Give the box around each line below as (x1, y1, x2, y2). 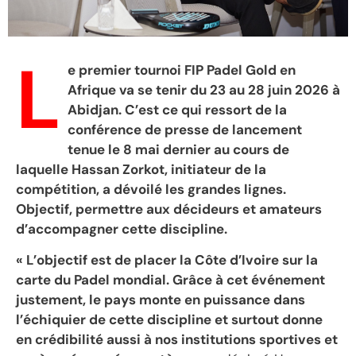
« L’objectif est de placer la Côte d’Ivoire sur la (16, 250, 318, 269)
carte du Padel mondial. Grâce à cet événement (16, 270, 325, 288)
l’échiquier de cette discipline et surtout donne (16, 310, 323, 328)
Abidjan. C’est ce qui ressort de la (68, 100, 287, 118)
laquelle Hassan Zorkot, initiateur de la (16, 160, 266, 178)
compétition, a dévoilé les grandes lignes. (16, 180, 286, 198)
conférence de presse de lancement (68, 120, 302, 138)
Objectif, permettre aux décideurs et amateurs (16, 199, 322, 218)
